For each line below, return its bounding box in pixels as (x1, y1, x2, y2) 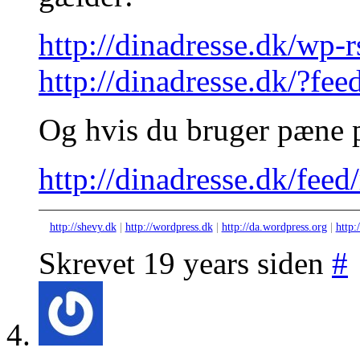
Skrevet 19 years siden (39, 245, 332, 280)
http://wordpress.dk (125, 221, 213, 234)
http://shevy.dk (49, 221, 117, 234)
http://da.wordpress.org (221, 221, 327, 234)
